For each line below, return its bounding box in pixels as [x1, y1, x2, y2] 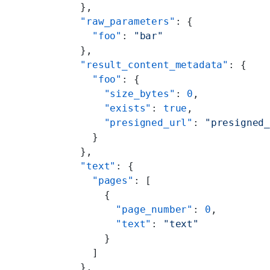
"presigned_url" [68, 116, 193, 128]
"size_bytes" [68, 87, 175, 99]
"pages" [68, 174, 134, 186]
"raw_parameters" [68, 15, 175, 27]
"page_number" [68, 203, 193, 215]
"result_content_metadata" [68, 58, 229, 71]
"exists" [68, 102, 152, 114]
